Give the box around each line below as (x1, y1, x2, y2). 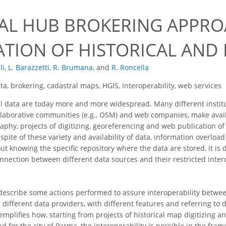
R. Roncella (111, 63, 149, 73)
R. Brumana (53, 63, 93, 73)
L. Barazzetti (8, 63, 49, 73)
